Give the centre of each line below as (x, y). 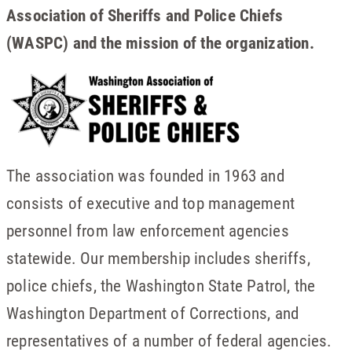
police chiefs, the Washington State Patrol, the (161, 285)
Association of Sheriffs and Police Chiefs (145, 15)
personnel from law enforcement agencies (148, 230)
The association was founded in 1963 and (145, 175)
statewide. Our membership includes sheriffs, (158, 257)
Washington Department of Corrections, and (153, 312)
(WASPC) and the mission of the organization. (160, 42)
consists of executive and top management (151, 202)
